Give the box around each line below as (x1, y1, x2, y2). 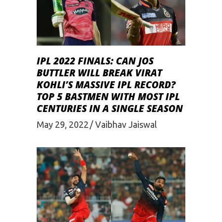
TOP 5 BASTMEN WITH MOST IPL (37, 90, 180, 104)
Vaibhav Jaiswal (95, 119, 157, 130)
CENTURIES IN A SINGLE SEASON (37, 102, 183, 115)
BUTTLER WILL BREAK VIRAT (37, 66, 162, 80)
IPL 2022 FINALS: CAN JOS (37, 55, 154, 68)
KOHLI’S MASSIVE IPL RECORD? (37, 78, 175, 92)
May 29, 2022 (37, 119, 89, 130)
